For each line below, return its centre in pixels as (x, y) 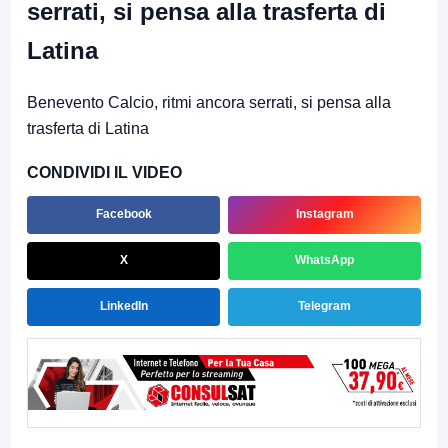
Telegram (324, 306)
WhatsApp (324, 260)
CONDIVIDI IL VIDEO (104, 172)
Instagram (324, 214)
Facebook (123, 214)
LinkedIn (123, 306)
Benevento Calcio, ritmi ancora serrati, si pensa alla (209, 102)
